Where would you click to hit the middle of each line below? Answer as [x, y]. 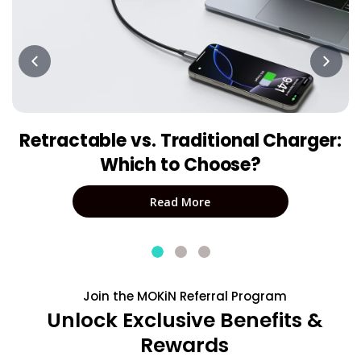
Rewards [185, 345]
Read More [180, 201]
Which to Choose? [180, 165]
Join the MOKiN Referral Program [185, 296]
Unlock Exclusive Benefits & [185, 320]
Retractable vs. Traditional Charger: [180, 141]
